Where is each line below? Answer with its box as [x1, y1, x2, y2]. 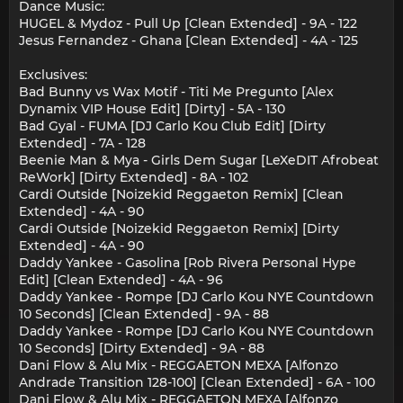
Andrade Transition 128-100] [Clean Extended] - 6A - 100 [19, 374, 375, 391]
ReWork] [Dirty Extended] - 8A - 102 [19, 169, 248, 186]
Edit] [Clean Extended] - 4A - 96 [19, 272, 223, 289]
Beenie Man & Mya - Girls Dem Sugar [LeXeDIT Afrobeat [19, 152, 379, 169]
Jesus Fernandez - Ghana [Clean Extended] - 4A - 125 [19, 32, 358, 49]
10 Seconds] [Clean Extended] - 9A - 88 [19, 306, 269, 323]
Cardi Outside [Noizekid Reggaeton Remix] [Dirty [19, 220, 339, 237]
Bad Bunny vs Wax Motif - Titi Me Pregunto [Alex [19, 84, 334, 101]
